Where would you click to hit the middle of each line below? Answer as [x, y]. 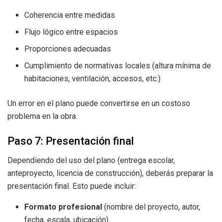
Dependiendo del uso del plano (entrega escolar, [91, 160]
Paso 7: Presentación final [71, 141]
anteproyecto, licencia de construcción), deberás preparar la [110, 173]
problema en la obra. [42, 116]
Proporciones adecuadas [68, 49]
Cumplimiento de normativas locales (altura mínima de [118, 66]
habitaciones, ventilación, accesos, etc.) [93, 79]
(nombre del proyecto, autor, [151, 207]
